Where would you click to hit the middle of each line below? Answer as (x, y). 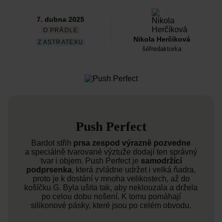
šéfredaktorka (162, 49)
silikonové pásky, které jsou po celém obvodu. (111, 206)
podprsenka (49, 170)
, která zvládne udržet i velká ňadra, (134, 170)
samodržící (161, 161)
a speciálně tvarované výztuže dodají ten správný (111, 152)
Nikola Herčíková (162, 39)
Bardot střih (52, 143)
